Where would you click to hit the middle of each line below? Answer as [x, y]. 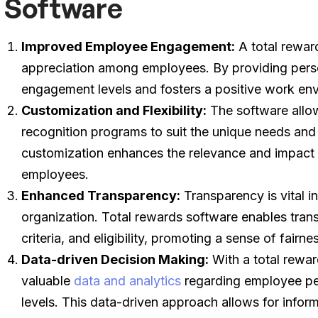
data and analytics [128, 281]
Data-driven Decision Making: [115, 259]
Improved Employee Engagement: [128, 46]
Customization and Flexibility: [114, 110]
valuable [48, 281]
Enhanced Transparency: [101, 196]
